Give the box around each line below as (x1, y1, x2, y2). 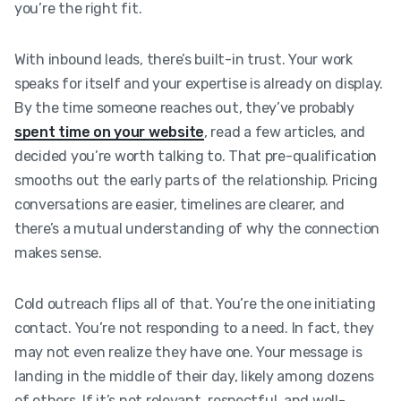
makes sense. (14, 243, 102, 261)
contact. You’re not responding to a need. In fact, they (14, 319, 375, 337)
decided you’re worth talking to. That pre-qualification (14, 147, 378, 165)
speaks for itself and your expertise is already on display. (14, 74, 384, 92)
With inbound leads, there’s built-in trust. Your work (14, 50, 353, 68)
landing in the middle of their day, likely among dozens (14, 367, 375, 385)
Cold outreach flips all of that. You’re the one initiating (14, 294, 376, 312)
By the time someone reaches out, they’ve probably (14, 98, 354, 116)
